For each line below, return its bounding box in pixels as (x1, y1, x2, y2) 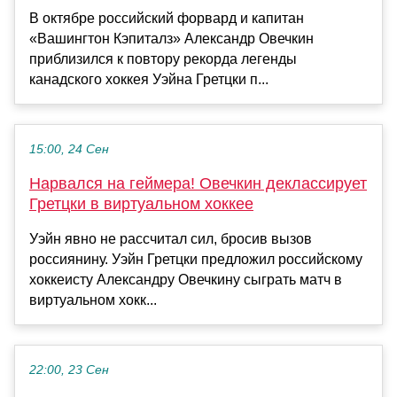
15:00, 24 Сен (29, 143, 109, 157)
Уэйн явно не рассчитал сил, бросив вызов (29, 231, 312, 247)
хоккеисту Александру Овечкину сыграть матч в (29, 272, 342, 288)
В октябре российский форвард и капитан (29, 11, 304, 27)
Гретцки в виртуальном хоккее (29, 195, 253, 214)
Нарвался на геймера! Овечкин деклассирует (29, 175, 367, 193)
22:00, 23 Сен (29, 363, 109, 378)
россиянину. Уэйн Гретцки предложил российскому (29, 252, 362, 268)
